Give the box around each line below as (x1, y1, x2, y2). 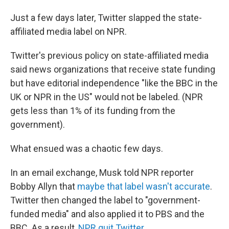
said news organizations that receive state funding (10, 63, 215, 75)
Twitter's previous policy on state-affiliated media (10, 50, 209, 61)
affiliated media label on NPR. (10, 26, 127, 37)
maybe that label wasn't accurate (77, 180, 210, 192)
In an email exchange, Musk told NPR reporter (10, 167, 194, 178)
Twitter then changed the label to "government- (10, 194, 200, 205)
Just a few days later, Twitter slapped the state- (10, 12, 202, 23)
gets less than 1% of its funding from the (10, 105, 175, 116)
